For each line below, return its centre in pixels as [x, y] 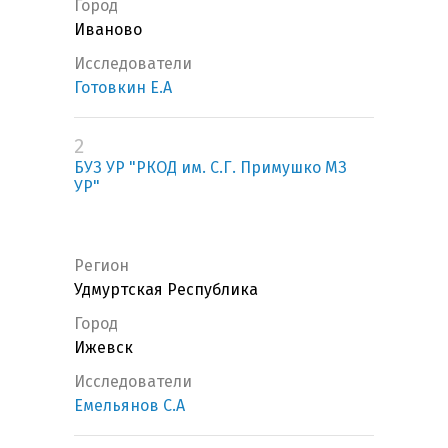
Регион [101, 266]
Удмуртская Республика [166, 290]
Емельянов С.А [129, 406]
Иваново [108, 30]
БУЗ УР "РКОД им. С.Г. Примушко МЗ [210, 168]
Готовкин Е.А [123, 88]
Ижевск [103, 348]
